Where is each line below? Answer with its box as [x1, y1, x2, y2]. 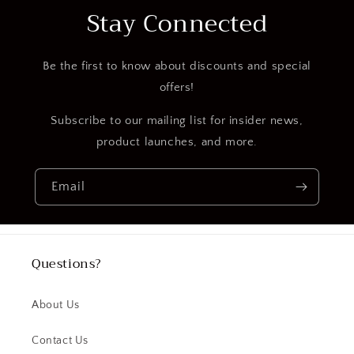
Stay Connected [86, 2, 268, 44]
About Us [32, 299, 80, 311]
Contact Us [32, 334, 88, 347]
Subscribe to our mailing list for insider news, [51, 113, 303, 127]
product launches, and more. [96, 134, 258, 149]
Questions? [32, 253, 101, 275]
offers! [159, 80, 195, 94]
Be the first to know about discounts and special [43, 58, 311, 73]
